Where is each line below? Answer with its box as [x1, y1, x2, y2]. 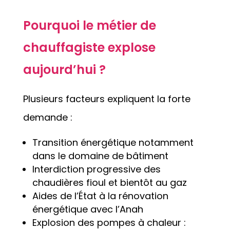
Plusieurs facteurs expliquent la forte [23, 92, 190, 106]
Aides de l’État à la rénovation [32, 189, 168, 203]
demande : [23, 111, 72, 124]
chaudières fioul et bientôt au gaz [32, 176, 187, 189]
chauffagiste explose [23, 39, 156, 56]
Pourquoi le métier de [23, 17, 156, 34]
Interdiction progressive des [32, 163, 161, 176]
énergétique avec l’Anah [32, 203, 143, 216]
